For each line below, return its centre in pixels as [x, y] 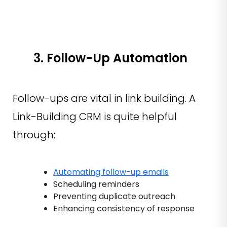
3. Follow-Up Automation [110, 58]
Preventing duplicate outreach [114, 196]
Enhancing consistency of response [124, 208]
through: [34, 135]
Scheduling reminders [96, 184]
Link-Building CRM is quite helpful [95, 116]
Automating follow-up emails [111, 172]
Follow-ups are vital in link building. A [104, 98]
